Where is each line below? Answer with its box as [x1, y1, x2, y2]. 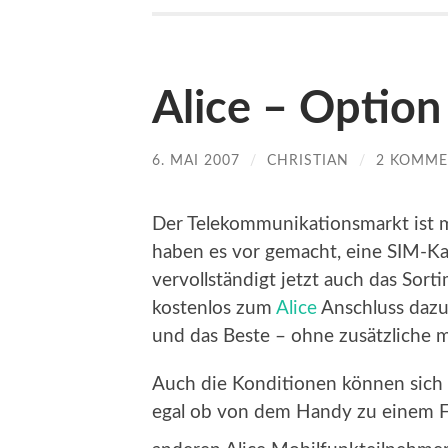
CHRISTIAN [267, 153, 349, 169]
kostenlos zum [152, 298, 276, 318]
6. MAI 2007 [152, 153, 240, 169]
